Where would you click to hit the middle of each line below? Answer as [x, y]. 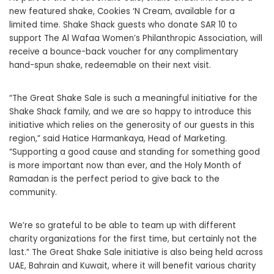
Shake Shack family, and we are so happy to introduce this [130, 111]
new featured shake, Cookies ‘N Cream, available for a [122, 11]
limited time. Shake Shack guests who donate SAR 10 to [123, 24]
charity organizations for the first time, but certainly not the [133, 239]
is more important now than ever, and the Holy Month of [125, 165]
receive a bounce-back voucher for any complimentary [124, 51]
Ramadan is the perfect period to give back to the [114, 179]
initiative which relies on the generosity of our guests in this [132, 125]
